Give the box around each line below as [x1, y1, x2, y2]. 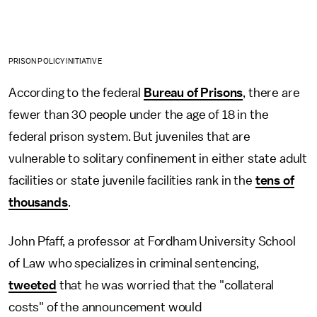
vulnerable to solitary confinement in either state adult [8, 151, 308, 165]
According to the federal [8, 86, 144, 99]
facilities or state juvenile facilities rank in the [8, 173, 255, 187]
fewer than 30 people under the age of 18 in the [8, 108, 269, 121]
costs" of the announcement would [8, 300, 202, 313]
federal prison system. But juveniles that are [8, 129, 250, 143]
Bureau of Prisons [144, 86, 243, 99]
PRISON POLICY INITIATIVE [8, 57, 103, 65]
